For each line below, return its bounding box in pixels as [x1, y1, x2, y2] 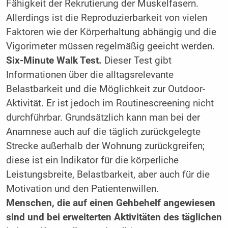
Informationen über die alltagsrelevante [6, 69, 174, 80]
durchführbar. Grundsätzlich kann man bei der [6, 111, 200, 123]
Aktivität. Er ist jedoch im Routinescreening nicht [6, 97, 214, 109]
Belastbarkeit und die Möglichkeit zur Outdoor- [6, 83, 205, 95]
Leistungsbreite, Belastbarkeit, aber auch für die [6, 168, 210, 180]
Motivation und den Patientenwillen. [6, 183, 159, 194]
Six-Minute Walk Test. [6, 54, 102, 66]
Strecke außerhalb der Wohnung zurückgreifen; [6, 140, 205, 152]
